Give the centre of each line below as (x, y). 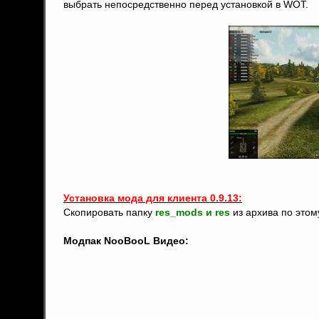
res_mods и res (193, 212)
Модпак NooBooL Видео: (126, 241)
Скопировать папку (109, 212)
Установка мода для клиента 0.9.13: (153, 198)
